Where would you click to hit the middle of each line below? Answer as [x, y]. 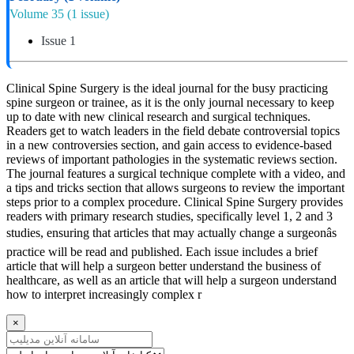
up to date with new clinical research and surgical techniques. [158, 116]
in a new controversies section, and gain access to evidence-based [169, 145]
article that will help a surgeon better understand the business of [164, 265]
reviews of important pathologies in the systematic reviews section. [172, 159]
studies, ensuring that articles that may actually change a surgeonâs [171, 232]
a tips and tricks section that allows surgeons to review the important [175, 187]
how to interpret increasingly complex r [104, 294]
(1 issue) [88, 13]
